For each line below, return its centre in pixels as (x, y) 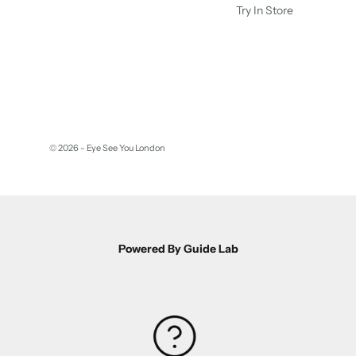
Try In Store (264, 10)
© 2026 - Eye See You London (107, 147)
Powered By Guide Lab (178, 248)
